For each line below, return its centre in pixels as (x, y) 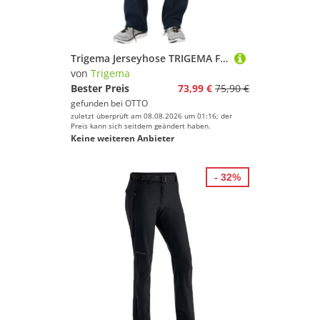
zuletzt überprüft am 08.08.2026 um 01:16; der (151, 116)
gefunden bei (98, 103)
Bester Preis (100, 88)
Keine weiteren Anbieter (122, 138)
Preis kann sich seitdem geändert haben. (141, 126)
